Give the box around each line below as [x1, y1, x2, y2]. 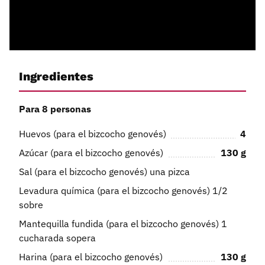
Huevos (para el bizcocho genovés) [19, 127, 166, 140]
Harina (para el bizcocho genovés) [19, 250, 163, 263]
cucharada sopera [19, 231, 96, 244]
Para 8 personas [19, 102, 91, 115]
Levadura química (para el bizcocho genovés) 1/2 [19, 184, 228, 196]
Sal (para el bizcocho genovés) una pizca [19, 165, 190, 177]
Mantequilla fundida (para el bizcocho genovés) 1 [19, 217, 227, 230]
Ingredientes [19, 69, 93, 84]
